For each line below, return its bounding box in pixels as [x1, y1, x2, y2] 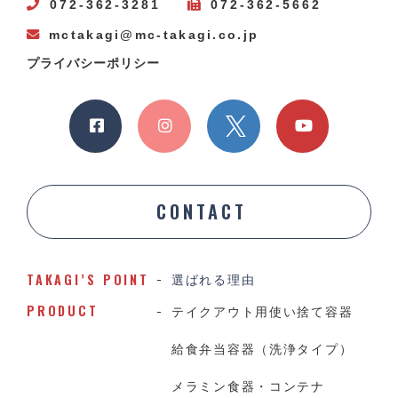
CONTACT [155, 198, 248, 226]
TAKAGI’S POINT [26, 270, 149, 290]
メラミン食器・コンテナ [171, 378, 325, 394]
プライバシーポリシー [26, 56, 160, 71]
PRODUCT [26, 301, 99, 321]
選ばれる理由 [171, 273, 256, 288]
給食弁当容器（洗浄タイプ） [171, 341, 354, 356]
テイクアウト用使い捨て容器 [171, 304, 354, 319]
